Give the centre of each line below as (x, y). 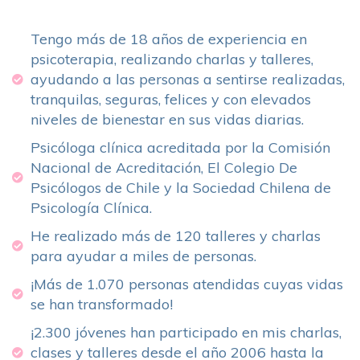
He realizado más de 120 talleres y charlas (175, 236)
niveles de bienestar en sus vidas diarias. (167, 120)
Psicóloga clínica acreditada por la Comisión (180, 148)
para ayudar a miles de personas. (143, 256)
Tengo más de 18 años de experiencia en (168, 39)
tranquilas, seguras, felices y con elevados (170, 100)
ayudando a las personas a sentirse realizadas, (187, 80)
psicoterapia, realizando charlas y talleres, (172, 59)
